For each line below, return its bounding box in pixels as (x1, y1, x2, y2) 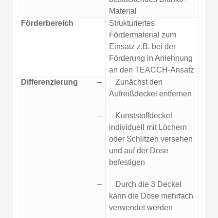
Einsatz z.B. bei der (109, 42, 176, 51)
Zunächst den (115, 77, 163, 86)
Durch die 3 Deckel (115, 180, 182, 188)
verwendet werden (109, 203, 173, 212)
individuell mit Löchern (109, 123, 187, 131)
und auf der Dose (109, 146, 168, 155)
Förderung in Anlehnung (109, 54, 193, 62)
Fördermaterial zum (109, 30, 176, 39)
